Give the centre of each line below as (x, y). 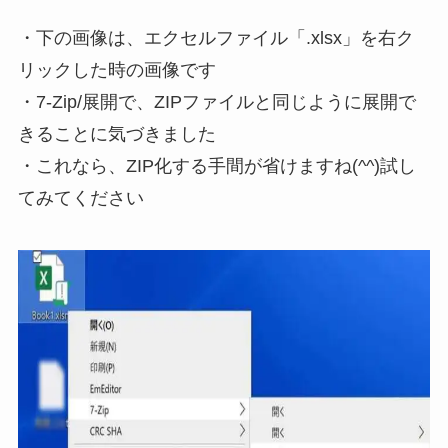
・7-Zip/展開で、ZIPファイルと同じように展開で (216, 101)
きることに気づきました (116, 133)
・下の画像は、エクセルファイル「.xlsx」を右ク (215, 37)
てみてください (80, 197)
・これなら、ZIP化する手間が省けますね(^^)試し (216, 165)
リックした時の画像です (116, 69)
